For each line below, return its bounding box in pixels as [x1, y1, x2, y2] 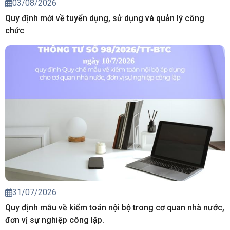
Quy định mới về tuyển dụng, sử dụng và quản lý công [5, 13, 204, 24]
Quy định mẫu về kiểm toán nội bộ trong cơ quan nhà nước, [5, 202, 224, 213]
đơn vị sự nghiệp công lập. [5, 215, 104, 225]
